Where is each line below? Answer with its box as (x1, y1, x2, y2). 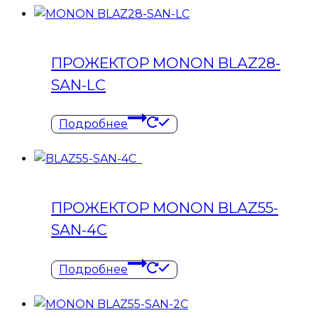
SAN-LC (51, 75, 106, 94)
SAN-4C (51, 221, 107, 239)
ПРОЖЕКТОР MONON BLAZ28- (51, 53, 280, 72)
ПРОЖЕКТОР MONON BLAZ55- (51, 199, 278, 217)
